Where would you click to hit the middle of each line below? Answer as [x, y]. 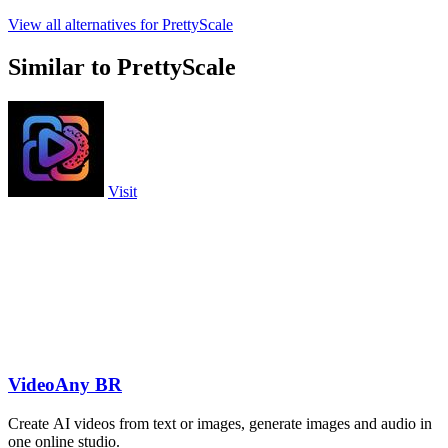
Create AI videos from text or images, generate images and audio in [220, 423]
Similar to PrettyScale [122, 67]
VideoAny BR [65, 384]
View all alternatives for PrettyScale [120, 25]
